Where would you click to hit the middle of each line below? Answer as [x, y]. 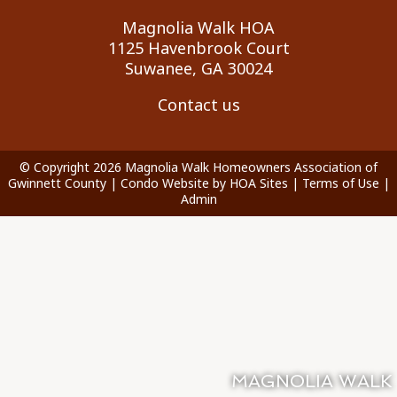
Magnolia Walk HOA [198, 27]
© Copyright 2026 [72, 167]
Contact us [198, 104]
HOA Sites [258, 183]
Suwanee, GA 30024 [198, 68]
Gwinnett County [57, 183]
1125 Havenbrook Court [198, 47]
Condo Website [164, 183]
